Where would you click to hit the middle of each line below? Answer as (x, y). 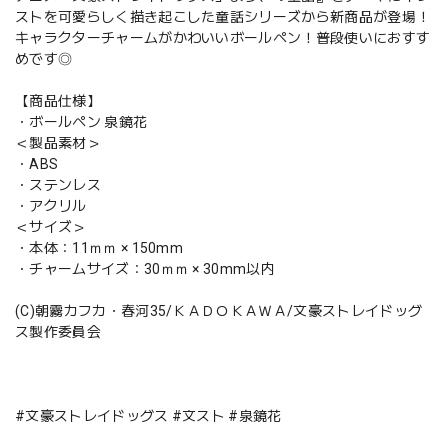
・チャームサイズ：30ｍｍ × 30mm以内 (145, 269)
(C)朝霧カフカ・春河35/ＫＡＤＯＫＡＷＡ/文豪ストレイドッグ (219, 311)
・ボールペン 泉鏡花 (81, 122)
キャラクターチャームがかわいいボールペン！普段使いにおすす (223, 38)
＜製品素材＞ (58, 143)
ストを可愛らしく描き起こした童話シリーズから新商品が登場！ (223, 17)
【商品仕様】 (58, 101)
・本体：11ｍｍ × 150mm (99, 248)
